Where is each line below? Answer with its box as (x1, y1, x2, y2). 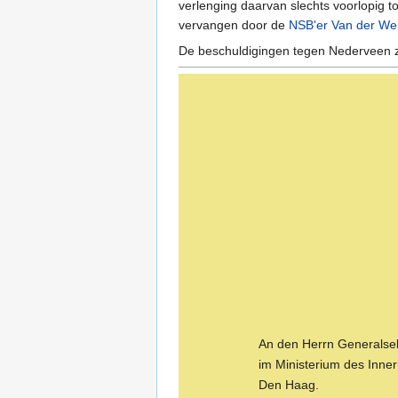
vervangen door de (179, 18, 289, 33)
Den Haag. (258, 378, 319, 393)
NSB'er (289, 18, 328, 33)
